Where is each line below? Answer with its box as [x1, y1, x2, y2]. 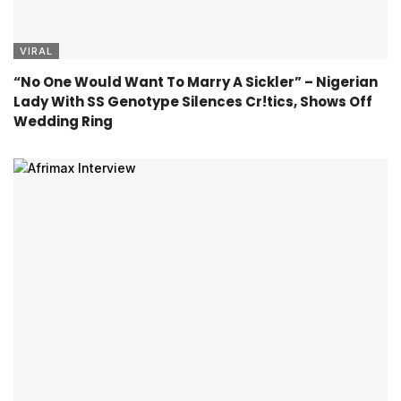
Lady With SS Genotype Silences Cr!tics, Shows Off [13, 91, 372, 111]
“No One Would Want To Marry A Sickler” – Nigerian [13, 72, 378, 91]
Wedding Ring [13, 111, 115, 131]
